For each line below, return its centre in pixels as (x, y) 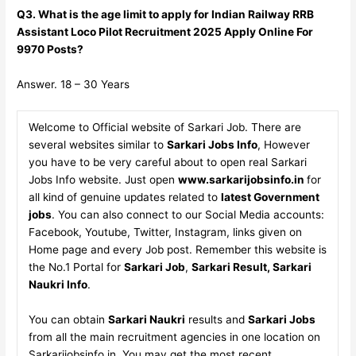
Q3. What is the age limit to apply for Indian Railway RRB (166, 15)
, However (283, 144)
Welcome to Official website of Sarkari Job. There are (164, 127)
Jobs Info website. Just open (103, 179)
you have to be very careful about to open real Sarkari (167, 162)
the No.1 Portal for (76, 267)
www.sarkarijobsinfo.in (242, 179)
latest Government (270, 197)
